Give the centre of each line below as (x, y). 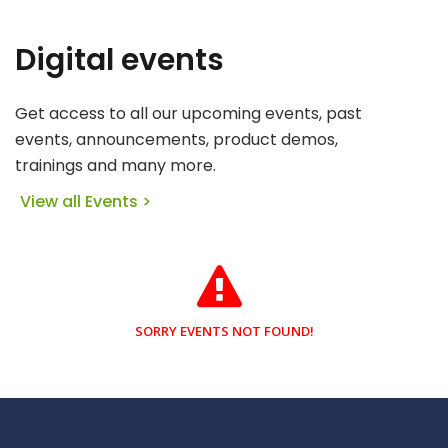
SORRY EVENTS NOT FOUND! (224, 330)
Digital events (119, 59)
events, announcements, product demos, (176, 139)
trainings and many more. (115, 165)
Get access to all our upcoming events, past (188, 113)
